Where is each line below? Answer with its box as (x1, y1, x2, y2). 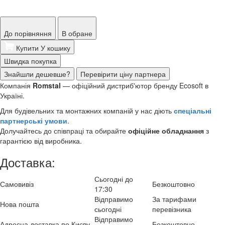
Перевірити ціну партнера (80, 68, 166, 79)
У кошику (41, 42, 70, 53)
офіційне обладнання (128, 125, 204, 136)
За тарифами (152, 193, 196, 204)
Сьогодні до (94, 173, 133, 184)
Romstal (33, 80, 61, 90)
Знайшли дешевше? (4, 68, 70, 79)
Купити (16, 42, 41, 53)
